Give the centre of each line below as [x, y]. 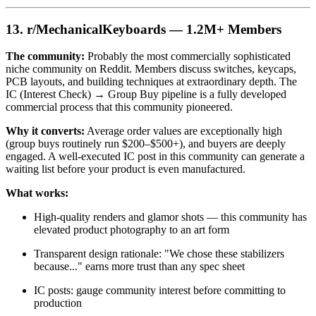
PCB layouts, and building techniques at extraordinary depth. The [151, 82]
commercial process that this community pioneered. [119, 107]
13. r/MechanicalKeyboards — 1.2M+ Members [144, 29]
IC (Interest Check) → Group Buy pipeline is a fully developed [146, 95]
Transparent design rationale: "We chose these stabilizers [159, 254]
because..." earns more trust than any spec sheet [139, 267]
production [58, 303]
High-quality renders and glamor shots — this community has [170, 217]
